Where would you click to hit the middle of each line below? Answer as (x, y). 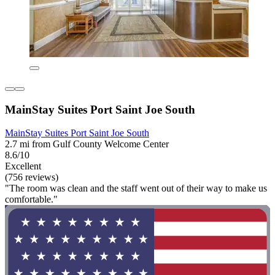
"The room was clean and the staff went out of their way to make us (136, 188)
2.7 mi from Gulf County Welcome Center (87, 144)
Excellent (23, 166)
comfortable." (31, 199)
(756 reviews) (32, 177)
